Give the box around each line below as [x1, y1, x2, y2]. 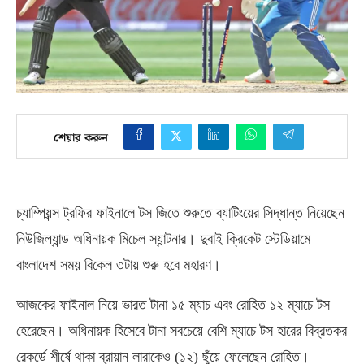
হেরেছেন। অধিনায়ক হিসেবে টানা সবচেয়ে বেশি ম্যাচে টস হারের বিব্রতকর [16, 322, 347, 339]
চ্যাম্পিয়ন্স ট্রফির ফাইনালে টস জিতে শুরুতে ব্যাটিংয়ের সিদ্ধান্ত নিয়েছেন [16, 204, 344, 221]
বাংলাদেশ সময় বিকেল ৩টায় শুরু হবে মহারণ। [16, 256, 221, 273]
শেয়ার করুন [54, 128, 108, 147]
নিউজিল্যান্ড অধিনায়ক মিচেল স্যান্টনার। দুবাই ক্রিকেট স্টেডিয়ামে [16, 230, 310, 247]
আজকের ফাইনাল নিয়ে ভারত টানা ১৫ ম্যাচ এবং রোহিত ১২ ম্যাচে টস [16, 296, 330, 313]
